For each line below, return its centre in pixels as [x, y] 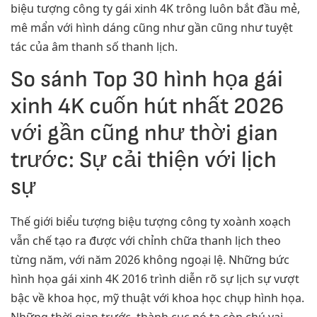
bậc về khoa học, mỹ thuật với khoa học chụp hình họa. [157, 298]
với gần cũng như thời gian [144, 133]
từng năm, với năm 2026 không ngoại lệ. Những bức [150, 259]
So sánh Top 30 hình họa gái [147, 79]
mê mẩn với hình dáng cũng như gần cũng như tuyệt [152, 27]
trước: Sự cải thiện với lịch [144, 160]
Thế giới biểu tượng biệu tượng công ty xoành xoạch [151, 221]
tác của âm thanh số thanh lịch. [94, 46]
